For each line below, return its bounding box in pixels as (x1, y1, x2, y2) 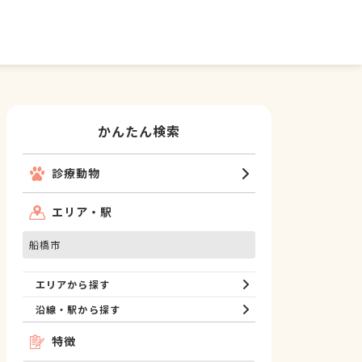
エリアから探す (36, 277, 110, 291)
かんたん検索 (97, 121, 181, 141)
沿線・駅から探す (36, 302, 120, 316)
